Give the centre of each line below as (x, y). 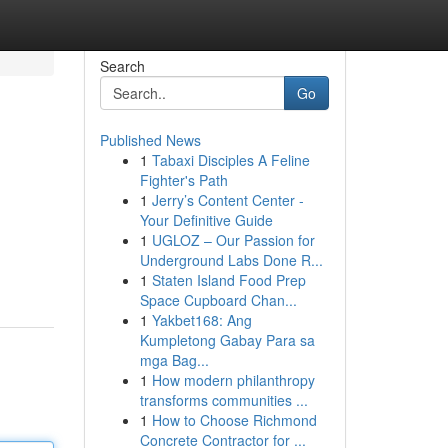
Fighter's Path (183, 180)
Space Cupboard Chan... (218, 300)
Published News (150, 140)
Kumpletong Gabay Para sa (227, 340)
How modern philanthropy (233, 380)
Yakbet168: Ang (201, 320)
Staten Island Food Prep (228, 280)
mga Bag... (174, 360)
